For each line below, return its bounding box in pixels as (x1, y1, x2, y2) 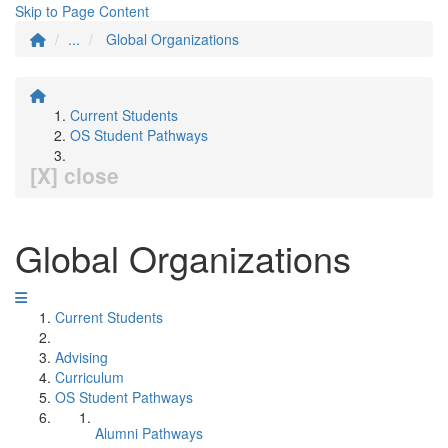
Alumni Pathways (95, 423, 203, 443)
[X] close (30, 160, 119, 190)
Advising (55, 347, 108, 367)
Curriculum (55, 367, 124, 387)
